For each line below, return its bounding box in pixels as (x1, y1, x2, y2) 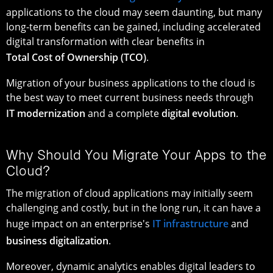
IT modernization (6, 106, 85, 120)
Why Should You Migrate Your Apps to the (6, 147, 266, 163)
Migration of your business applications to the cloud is (6, 76, 255, 90)
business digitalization (6, 233, 108, 247)
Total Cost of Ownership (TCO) (6, 50, 146, 64)
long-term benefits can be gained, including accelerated (6, 19, 261, 34)
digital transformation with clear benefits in (6, 34, 205, 48)
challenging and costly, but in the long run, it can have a (6, 200, 261, 214)
